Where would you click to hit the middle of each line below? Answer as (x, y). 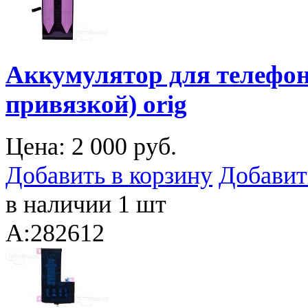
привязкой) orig (96, 104)
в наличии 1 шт (86, 204)
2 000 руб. (124, 146)
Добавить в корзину (109, 175)
